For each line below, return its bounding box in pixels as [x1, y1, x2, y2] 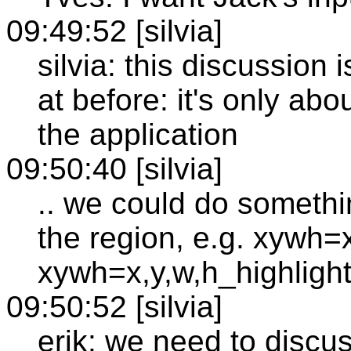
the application [38, 117, 238, 151]
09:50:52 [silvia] [6, 289, 223, 324]
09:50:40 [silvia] [6, 151, 223, 186]
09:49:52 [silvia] [6, 13, 223, 48]
